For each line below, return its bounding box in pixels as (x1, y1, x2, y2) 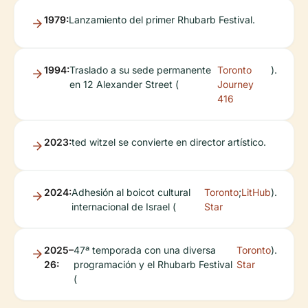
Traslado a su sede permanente (69, 64, 211, 76)
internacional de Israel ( (71, 201, 176, 213)
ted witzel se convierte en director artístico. (71, 136, 266, 148)
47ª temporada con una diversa (74, 244, 216, 256)
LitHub (241, 186, 271, 199)
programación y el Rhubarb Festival (74, 258, 232, 271)
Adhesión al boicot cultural (71, 186, 190, 199)
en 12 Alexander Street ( (69, 78, 179, 91)
